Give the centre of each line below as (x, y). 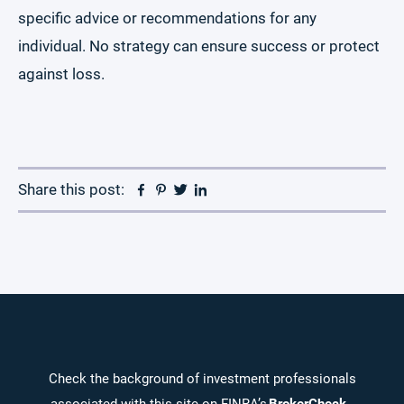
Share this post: (71, 189)
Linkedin (236, 189)
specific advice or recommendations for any (167, 18)
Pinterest (199, 189)
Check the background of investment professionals (202, 379)
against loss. (61, 74)
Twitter (212, 189)
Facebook (182, 189)
